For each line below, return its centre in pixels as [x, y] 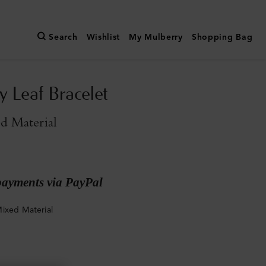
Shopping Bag [222, 37]
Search [63, 37]
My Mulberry [156, 37]
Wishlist [103, 37]
